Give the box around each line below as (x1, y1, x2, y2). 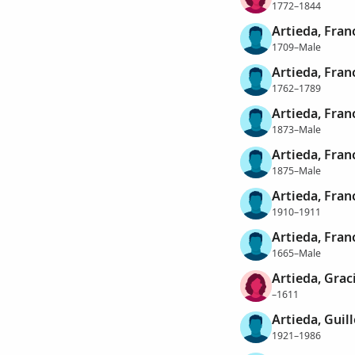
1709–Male (271, 40, 321, 54)
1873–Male (271, 122, 321, 136)
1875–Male (271, 163, 321, 177)
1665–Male (271, 246, 321, 260)
